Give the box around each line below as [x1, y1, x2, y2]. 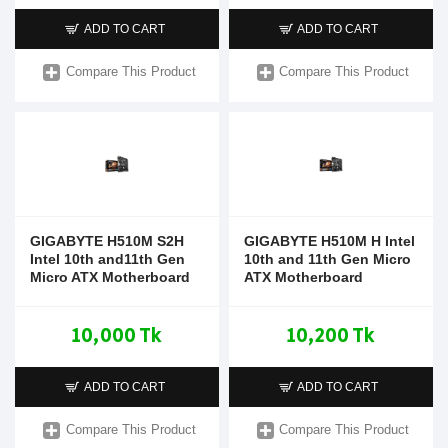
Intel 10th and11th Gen [30, 250, 185, 267]
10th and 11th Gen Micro [243, 250, 411, 267]
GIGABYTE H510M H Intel [243, 232, 415, 249]
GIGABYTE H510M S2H [30, 232, 184, 249]
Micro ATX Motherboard [30, 268, 190, 285]
